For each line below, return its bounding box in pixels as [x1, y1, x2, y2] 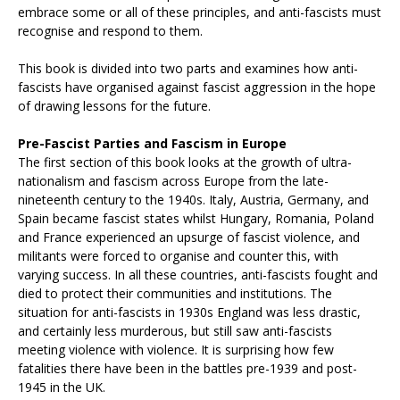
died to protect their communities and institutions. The [18, 285, 332, 303]
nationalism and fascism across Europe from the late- [18, 172, 329, 190]
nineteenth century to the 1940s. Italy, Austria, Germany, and [18, 191, 369, 209]
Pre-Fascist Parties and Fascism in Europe [18, 135, 287, 153]
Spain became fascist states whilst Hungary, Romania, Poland [18, 210, 374, 228]
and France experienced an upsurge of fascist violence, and [18, 229, 360, 246]
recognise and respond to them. [18, 22, 203, 40]
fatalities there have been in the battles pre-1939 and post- [18, 360, 357, 378]
